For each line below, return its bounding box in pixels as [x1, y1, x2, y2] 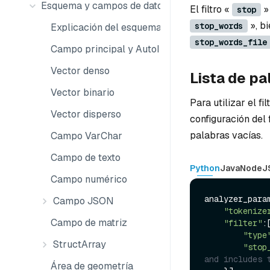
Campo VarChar [51, 130, 122, 142]
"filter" [224, 217, 262, 228]
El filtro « [190, 3, 232, 16]
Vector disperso [51, 108, 121, 121]
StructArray [53, 238, 106, 251]
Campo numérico [51, 173, 127, 186]
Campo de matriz [51, 216, 127, 229]
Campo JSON [53, 195, 114, 207]
